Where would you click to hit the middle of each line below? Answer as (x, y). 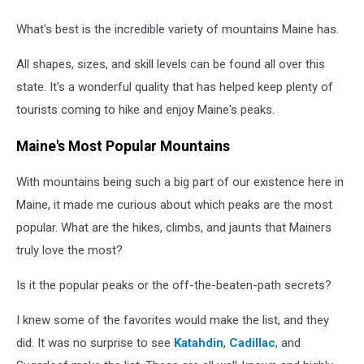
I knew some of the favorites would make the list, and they (173, 321)
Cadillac (252, 343)
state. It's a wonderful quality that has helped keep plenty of (175, 87)
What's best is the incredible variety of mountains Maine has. (178, 30)
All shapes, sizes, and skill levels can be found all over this (171, 65)
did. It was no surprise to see (95, 343)
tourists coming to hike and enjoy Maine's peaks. (145, 110)
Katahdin (199, 343)
